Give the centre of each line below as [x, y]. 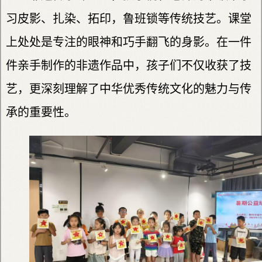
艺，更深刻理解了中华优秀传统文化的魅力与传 [129, 89]
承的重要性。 [41, 112]
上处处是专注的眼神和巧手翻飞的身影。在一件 [129, 42]
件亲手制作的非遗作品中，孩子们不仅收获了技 [129, 65]
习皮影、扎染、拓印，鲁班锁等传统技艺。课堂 [129, 18]
